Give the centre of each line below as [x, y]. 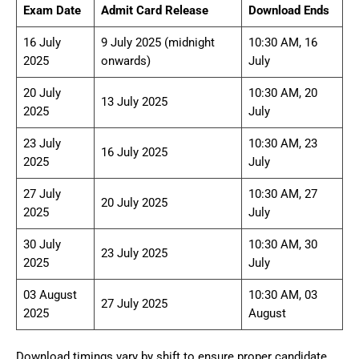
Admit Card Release [155, 10]
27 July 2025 [134, 303]
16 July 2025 [134, 152]
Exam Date [52, 10]
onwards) [126, 61]
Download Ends [289, 10]
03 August [50, 294]
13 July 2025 [134, 101]
